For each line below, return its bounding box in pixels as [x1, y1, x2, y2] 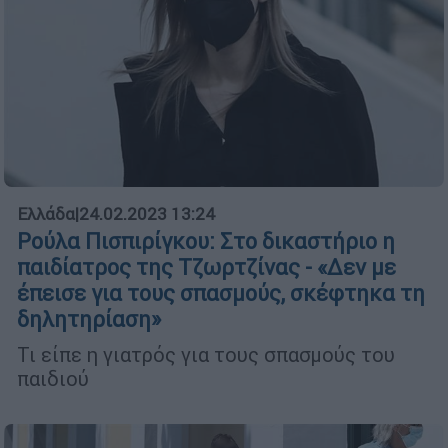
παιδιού [17, 365, 94, 391]
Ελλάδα [17, 202, 75, 225]
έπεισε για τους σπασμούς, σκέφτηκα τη [17, 279, 425, 307]
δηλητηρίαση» [17, 305, 161, 333]
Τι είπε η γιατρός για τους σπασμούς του [17, 341, 395, 367]
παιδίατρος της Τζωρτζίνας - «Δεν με [17, 253, 396, 281]
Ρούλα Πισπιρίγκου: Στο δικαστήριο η [17, 227, 395, 255]
